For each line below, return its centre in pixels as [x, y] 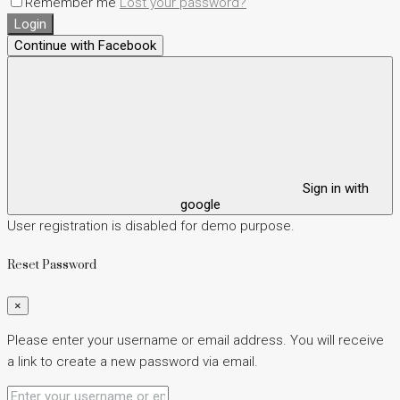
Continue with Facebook [85, 45]
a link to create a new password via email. [133, 362]
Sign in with [334, 188]
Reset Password [52, 265]
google [200, 204]
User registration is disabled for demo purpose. [151, 225]
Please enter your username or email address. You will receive [196, 341]
